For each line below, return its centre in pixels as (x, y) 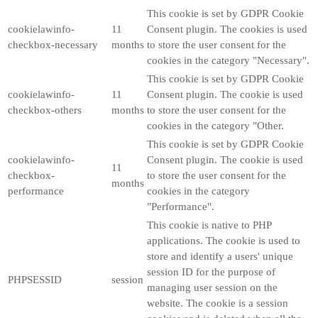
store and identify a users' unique (220, 256)
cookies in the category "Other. (215, 125)
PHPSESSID (35, 279)
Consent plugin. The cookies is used (227, 29)
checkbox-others (45, 110)
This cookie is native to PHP (209, 225)
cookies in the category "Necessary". (228, 60)
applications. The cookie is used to (224, 240)
